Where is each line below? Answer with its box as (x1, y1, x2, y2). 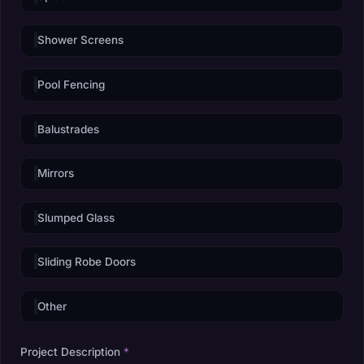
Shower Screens (37, 33, 123, 47)
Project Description (20, 344, 123, 358)
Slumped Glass (37, 210, 115, 224)
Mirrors (37, 167, 74, 180)
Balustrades (37, 122, 99, 136)
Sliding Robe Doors (37, 255, 136, 269)
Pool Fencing (37, 77, 105, 91)
